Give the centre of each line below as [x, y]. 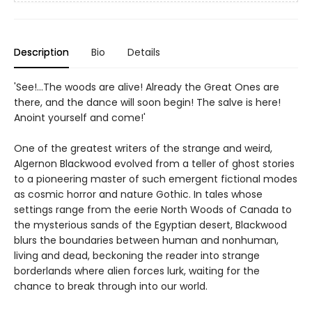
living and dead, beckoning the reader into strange [137, 256]
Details [144, 53]
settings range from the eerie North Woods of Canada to [153, 210]
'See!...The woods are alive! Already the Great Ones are [147, 87]
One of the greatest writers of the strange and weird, [143, 149]
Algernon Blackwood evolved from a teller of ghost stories [154, 164]
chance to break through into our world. [111, 287]
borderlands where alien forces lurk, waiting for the [137, 271]
